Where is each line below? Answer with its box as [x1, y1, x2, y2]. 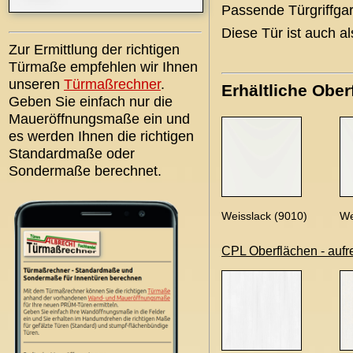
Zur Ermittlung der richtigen [9, 42, 180, 58]
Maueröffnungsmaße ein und [9, 111, 190, 127]
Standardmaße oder [9, 146, 135, 162]
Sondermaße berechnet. [9, 163, 162, 179]
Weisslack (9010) [221, 210, 307, 222]
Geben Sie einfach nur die [9, 94, 173, 110]
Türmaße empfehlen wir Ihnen [9, 59, 198, 75]
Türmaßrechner [64, 76, 161, 92]
